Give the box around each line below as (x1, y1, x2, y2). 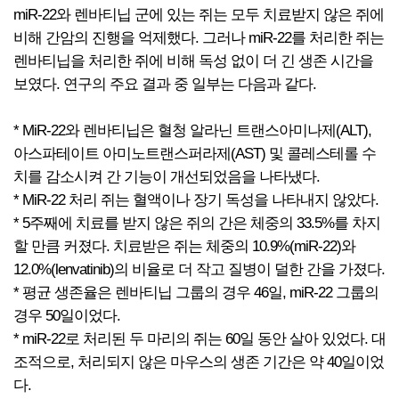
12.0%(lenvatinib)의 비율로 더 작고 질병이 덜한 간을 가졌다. (13, 261, 385, 278)
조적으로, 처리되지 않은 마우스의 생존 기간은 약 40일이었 (13, 354, 384, 370)
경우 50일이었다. (13, 307, 120, 324)
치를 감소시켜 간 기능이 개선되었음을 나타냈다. (13, 168, 320, 185)
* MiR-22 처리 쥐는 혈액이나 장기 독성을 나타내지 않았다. (13, 191, 379, 208)
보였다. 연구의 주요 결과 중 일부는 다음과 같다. (13, 76, 316, 93)
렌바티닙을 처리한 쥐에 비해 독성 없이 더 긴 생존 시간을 (13, 53, 373, 69)
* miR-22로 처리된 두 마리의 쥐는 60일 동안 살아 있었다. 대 (13, 330, 386, 347)
